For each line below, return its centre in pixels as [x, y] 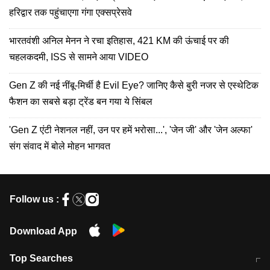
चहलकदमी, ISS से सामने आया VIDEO [79, 57]
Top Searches [41, 259]
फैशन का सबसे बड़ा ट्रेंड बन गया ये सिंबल [81, 102]
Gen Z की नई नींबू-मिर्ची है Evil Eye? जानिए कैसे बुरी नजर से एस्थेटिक [134, 86]
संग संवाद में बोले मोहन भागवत [60, 146]
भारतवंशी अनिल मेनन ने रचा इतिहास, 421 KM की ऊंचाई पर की [119, 41]
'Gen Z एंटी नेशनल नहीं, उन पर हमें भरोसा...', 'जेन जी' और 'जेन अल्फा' [89, 130]
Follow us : [34, 199]
